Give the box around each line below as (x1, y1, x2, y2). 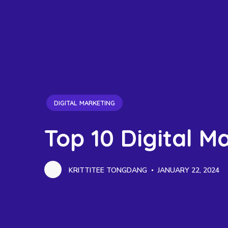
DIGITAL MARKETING (54, 99, 115, 107)
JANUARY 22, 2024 (156, 165, 219, 175)
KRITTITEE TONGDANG (67, 165, 147, 175)
